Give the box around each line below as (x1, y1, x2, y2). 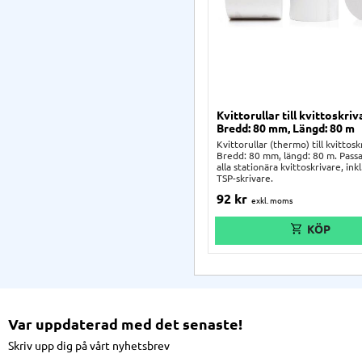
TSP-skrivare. (217, 172, 274, 183)
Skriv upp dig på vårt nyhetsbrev (8, 339, 170, 352)
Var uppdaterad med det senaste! (8, 316, 242, 332)
